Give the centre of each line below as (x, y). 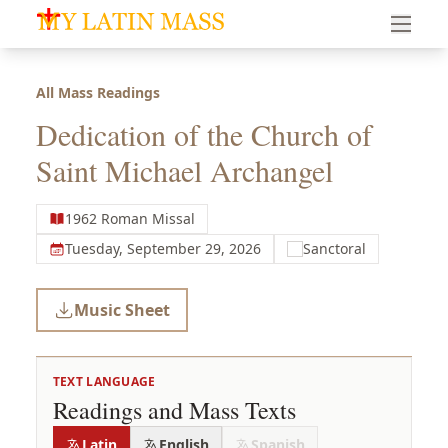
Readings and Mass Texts (174, 410)
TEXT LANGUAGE (104, 381)
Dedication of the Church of (203, 134)
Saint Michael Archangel (184, 170)
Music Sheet (121, 310)
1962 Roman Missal (129, 218)
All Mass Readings (97, 92)
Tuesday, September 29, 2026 (162, 248)
